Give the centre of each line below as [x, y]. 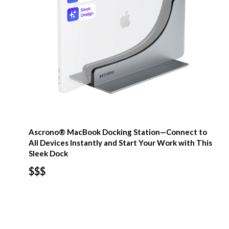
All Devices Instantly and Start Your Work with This [120, 142]
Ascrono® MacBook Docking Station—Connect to [118, 132]
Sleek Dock [48, 153]
